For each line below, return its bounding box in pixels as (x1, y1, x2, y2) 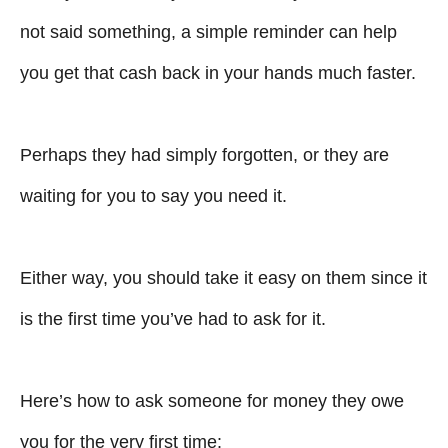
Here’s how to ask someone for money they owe (20, 391, 404, 411)
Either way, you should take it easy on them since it (20, 268, 427, 288)
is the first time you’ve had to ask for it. (20, 309, 326, 329)
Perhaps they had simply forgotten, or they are (20, 145, 389, 165)
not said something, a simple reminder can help (20, 22, 397, 42)
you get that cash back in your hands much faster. (20, 63, 416, 83)
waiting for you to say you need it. (20, 186, 287, 206)
